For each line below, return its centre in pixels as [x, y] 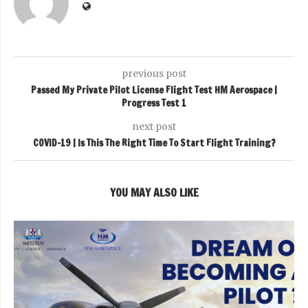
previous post [154, 73]
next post [154, 126]
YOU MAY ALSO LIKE [154, 192]
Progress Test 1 [154, 103]
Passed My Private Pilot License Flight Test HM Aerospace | [154, 90]
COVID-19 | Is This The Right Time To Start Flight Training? [154, 143]
